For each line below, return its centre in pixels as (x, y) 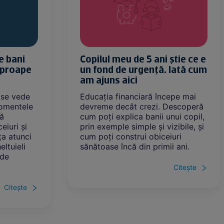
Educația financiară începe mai (138, 96)
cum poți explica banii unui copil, (142, 116)
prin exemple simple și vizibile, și (142, 126)
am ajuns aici (108, 81)
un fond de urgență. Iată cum (143, 70)
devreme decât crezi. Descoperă (141, 106)
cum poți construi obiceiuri (130, 136)
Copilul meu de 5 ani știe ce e (143, 60)
